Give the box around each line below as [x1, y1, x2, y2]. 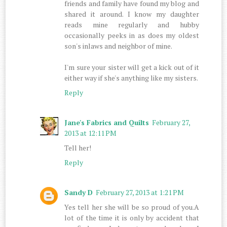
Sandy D [64, 187, 93, 197]
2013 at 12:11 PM [64, 128, 117, 138]
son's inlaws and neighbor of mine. [64, 41, 173, 51]
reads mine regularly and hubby [64, 19, 199, 29]
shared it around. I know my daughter [64, 9, 199, 19]
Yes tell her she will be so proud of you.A [64, 202, 199, 212]
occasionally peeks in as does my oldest [64, 30, 199, 40]
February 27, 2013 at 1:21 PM [96, 187, 184, 197]
